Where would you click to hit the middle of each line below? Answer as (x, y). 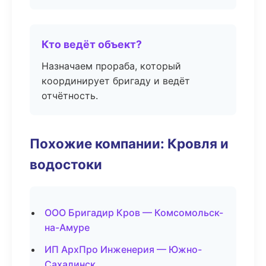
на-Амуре (67, 227)
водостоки (66, 164)
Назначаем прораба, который (111, 66)
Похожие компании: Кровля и (129, 143)
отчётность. (70, 96)
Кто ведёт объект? (92, 44)
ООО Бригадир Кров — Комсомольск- (134, 213)
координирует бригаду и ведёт (116, 81)
